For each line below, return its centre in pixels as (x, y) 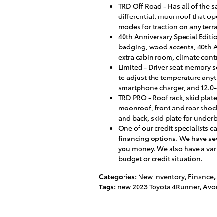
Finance (201, 176)
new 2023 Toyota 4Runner (158, 186)
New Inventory (161, 176)
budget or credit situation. (160, 158)
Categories (117, 176)
